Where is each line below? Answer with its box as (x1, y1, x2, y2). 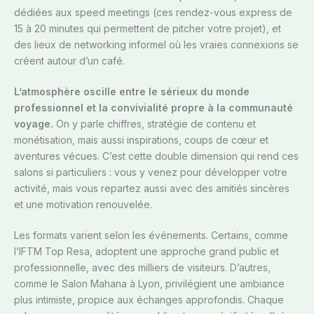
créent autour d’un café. (14, 55, 125, 67)
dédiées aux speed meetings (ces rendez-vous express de (14, 6, 292, 19)
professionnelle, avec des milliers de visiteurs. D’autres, (14, 261, 271, 274)
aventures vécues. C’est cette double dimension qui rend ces (14, 150, 299, 163)
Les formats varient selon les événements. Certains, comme (14, 229, 288, 242)
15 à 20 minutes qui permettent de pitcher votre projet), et (14, 22, 281, 35)
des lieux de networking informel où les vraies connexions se (14, 39, 299, 51)
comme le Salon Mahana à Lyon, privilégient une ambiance (14, 278, 285, 290)
